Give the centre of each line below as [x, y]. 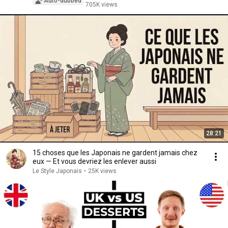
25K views [102, 171]
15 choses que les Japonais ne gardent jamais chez [115, 153]
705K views [102, 5]
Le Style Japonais [57, 171]
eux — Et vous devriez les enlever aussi [94, 161]
